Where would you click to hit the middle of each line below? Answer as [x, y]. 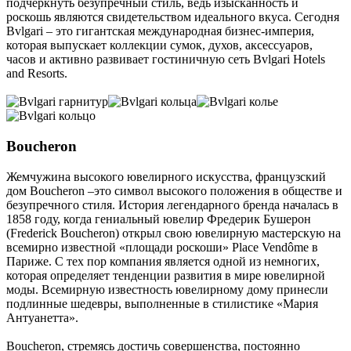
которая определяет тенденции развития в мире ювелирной [166, 275]
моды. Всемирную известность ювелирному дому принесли [167, 289]
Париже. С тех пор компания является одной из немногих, [163, 261]
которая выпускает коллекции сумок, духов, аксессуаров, [159, 45]
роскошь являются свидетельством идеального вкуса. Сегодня [173, 17]
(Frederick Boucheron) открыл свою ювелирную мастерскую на [174, 233]
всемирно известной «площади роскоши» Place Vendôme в [162, 247]
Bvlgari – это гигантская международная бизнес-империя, [160, 31]
